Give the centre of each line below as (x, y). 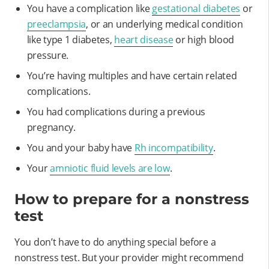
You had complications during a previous (116, 111)
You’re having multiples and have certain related (132, 75)
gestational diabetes (196, 8)
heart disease (144, 39)
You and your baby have (80, 147)
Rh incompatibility (174, 147)
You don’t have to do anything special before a (115, 242)
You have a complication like (89, 8)
